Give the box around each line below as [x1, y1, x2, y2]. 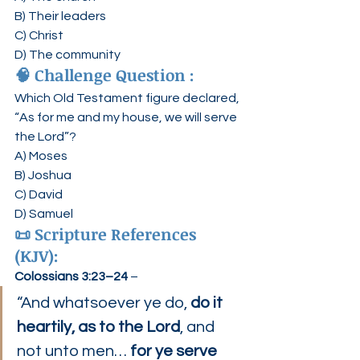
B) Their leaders [14, 10, 106, 22]
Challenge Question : [35, 63, 194, 86]
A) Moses [14, 149, 67, 162]
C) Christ [14, 29, 63, 42]
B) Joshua [14, 169, 72, 182]
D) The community [14, 48, 121, 61]
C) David [14, 188, 63, 201]
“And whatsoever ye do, [17, 295, 190, 311]
